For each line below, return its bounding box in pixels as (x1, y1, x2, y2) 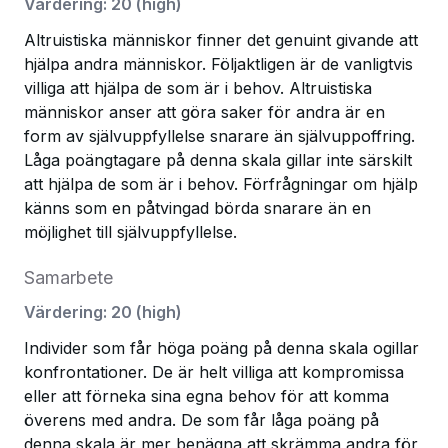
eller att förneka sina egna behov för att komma (24, 386, 389, 406)
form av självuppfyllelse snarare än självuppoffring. (24, 126, 415, 146)
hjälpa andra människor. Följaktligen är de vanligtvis (24, 54, 413, 74)
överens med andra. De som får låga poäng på (24, 410, 379, 430)
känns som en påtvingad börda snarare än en (24, 198, 371, 218)
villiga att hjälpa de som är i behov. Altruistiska (24, 78, 372, 98)
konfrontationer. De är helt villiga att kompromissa (24, 362, 404, 382)
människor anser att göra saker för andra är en (24, 102, 385, 122)
